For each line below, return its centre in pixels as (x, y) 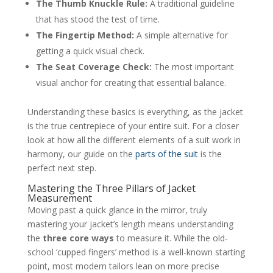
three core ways (78, 238)
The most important (193, 66)
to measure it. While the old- (171, 238)
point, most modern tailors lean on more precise (123, 266)
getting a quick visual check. (90, 51)
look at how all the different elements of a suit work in (134, 140)
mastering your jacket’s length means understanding (130, 224)
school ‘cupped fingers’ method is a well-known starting (136, 252)
